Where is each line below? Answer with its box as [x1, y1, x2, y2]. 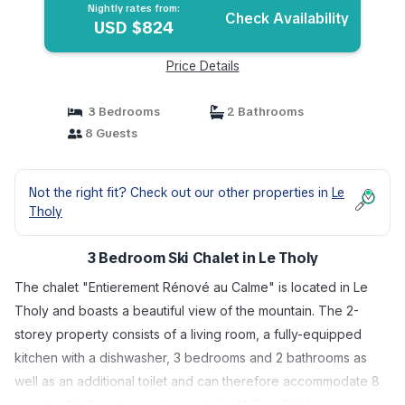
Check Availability [225, 9, 350, 28]
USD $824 [93, 17, 174, 38]
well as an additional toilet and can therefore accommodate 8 [14, 373, 380, 389]
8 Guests [81, 126, 137, 141]
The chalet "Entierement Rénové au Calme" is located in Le [14, 279, 368, 295]
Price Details [165, 58, 240, 74]
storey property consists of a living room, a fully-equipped [14, 326, 362, 342]
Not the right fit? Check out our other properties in [29, 184, 332, 201]
